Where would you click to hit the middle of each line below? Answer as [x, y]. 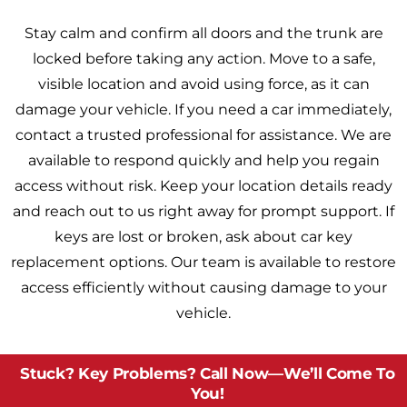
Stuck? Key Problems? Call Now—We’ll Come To [208, 374]
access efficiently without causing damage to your [203, 288]
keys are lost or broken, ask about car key [203, 237]
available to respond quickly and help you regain [203, 161]
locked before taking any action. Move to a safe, [203, 59]
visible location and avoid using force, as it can [203, 84]
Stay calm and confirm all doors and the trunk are [203, 34]
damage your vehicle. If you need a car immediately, [203, 110]
